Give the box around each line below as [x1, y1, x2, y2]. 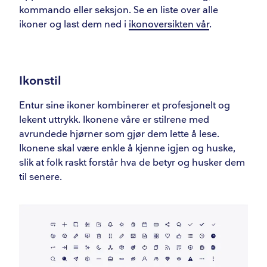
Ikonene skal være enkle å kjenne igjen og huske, [19, 143, 235, 154]
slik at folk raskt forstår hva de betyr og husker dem [19, 157, 245, 169]
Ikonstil [19, 74, 61, 88]
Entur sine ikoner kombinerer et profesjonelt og [19, 100, 230, 111]
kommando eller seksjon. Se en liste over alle [19, 5, 218, 16]
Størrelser [58, 58, 97, 69]
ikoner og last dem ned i [19, 19, 129, 30]
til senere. [19, 172, 62, 183]
